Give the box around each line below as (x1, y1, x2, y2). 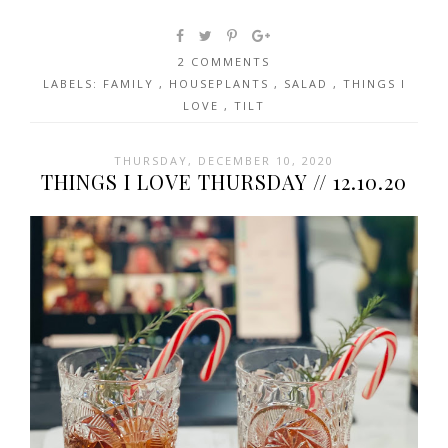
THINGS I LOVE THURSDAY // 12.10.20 (41, 168, 407, 196)
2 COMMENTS (178, 54, 270, 70)
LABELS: (42, 76, 103, 92)
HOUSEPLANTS (168, 76, 274, 92)
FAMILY (102, 76, 159, 92)
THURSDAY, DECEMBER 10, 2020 (114, 153, 334, 169)
